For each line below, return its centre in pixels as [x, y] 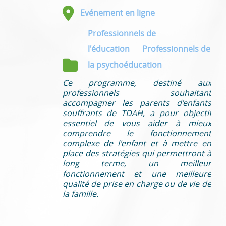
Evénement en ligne [117, 12]
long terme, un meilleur [137, 163]
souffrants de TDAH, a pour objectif [137, 113]
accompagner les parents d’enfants [137, 103]
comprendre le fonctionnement [137, 133]
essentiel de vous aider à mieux [137, 123]
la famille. [80, 193]
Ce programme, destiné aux [137, 82]
